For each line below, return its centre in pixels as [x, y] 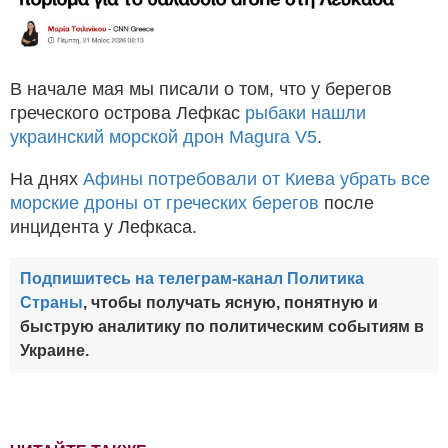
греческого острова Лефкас [127, 113]
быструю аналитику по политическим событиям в [222, 327]
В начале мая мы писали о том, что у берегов [201, 89]
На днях [46, 179]
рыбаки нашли [305, 113]
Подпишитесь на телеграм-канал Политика [192, 279]
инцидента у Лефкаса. [103, 227]
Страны [51, 303]
